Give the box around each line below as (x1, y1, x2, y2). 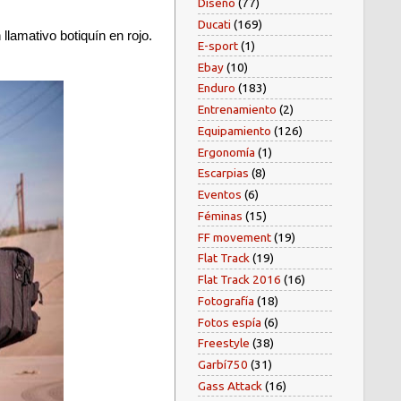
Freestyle (198, 336, 250, 351)
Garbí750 (198, 357, 248, 372)
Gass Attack (198, 378, 262, 393)
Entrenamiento (198, 102, 277, 117)
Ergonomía (198, 144, 255, 159)
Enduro (198, 81, 235, 96)
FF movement (198, 229, 271, 244)
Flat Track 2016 (198, 272, 281, 287)
